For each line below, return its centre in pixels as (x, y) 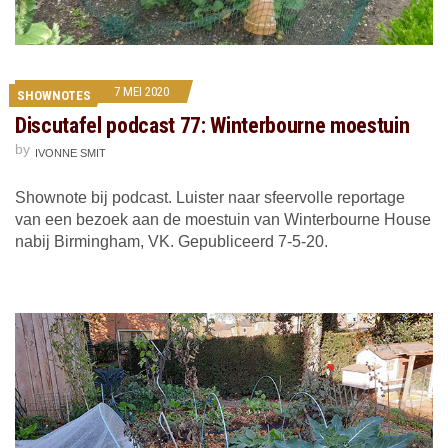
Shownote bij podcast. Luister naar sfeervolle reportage (210, 198)
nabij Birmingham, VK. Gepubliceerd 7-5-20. (171, 242)
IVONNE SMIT (70, 153)
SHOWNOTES (54, 96)
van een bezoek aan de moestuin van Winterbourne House (223, 220)
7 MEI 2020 (141, 92)
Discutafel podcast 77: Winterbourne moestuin (212, 126)
